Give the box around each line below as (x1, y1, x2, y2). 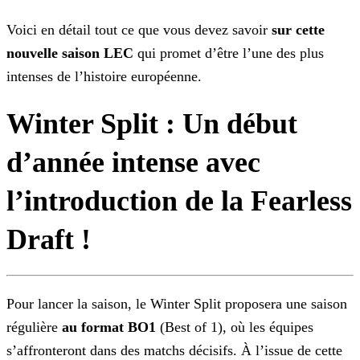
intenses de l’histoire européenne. (6, 68, 202, 85)
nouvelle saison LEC (6, 45, 133, 62)
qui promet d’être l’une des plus (133, 45, 324, 62)
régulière (6, 319, 62, 336)
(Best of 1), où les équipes (156, 319, 313, 336)
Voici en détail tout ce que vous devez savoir (6, 22, 272, 39)
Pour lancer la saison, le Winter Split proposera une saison (6, 296, 347, 313)
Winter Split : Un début (6, 108, 297, 141)
